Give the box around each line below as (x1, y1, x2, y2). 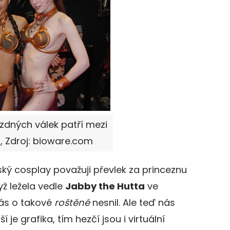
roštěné (54, 196, 90, 209)
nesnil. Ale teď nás (90, 196, 175, 209)
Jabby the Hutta (65, 180, 145, 193)
